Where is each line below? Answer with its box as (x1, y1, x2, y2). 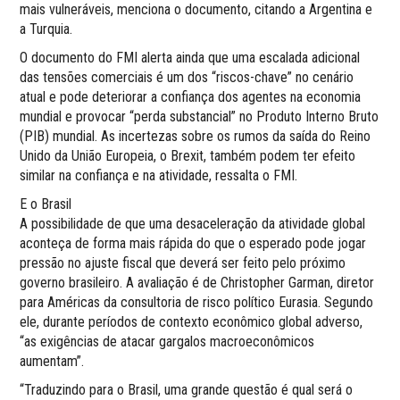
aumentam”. (20, 353, 85, 371)
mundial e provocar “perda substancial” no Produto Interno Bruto (20, 108, 379, 126)
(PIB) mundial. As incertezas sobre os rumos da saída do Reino (20, 128, 371, 146)
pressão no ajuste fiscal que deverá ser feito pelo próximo (20, 254, 346, 272)
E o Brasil (20, 196, 72, 213)
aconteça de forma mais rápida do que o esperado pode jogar (20, 235, 367, 253)
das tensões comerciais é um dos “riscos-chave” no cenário (20, 69, 354, 87)
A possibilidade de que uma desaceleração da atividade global (20, 215, 366, 233)
